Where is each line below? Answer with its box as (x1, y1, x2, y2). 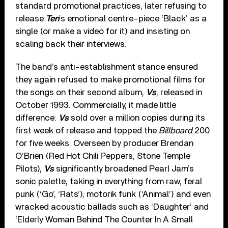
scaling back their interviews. (15, 39, 127, 48)
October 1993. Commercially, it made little (15, 100, 177, 109)
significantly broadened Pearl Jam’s (54, 164, 194, 173)
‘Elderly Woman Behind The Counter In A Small (15, 215, 193, 224)
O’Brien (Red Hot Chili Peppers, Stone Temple (15, 151, 191, 160)
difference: (15, 113, 59, 122)
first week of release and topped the (15, 126, 159, 135)
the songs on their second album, (15, 88, 147, 97)
